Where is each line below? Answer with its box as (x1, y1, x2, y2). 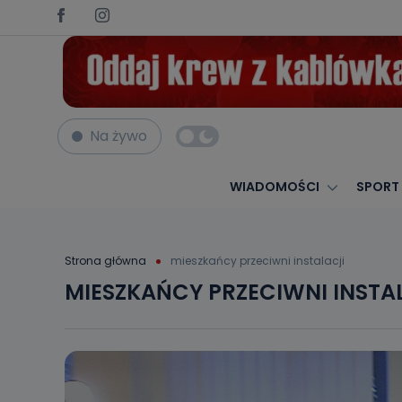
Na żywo (90, 126, 147, 146)
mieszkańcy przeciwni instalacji (170, 252, 345, 268)
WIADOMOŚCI (229, 178, 319, 196)
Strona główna (65, 252, 146, 268)
